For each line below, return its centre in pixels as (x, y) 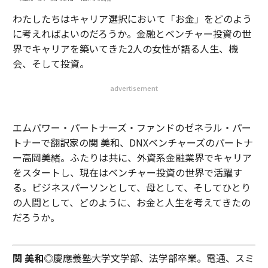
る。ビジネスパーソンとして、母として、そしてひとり (131, 187)
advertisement (134, 88)
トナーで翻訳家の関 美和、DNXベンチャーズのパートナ (133, 142)
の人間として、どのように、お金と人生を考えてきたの (131, 202)
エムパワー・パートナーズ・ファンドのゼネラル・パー (132, 127)
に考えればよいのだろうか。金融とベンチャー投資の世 (132, 33)
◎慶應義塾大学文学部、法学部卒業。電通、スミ (149, 258)
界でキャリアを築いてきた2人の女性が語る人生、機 (125, 48)
